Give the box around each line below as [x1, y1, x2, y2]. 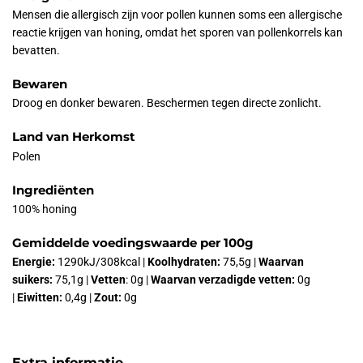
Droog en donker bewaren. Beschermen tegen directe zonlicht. [12, 96, 322, 110]
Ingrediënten [12, 181, 94, 198]
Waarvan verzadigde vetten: [151, 272, 295, 286]
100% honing [12, 202, 77, 216]
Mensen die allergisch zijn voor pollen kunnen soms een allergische [12, 8, 342, 22]
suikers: [12, 272, 53, 286]
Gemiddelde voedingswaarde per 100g [12, 234, 254, 250]
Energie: [12, 254, 55, 268]
